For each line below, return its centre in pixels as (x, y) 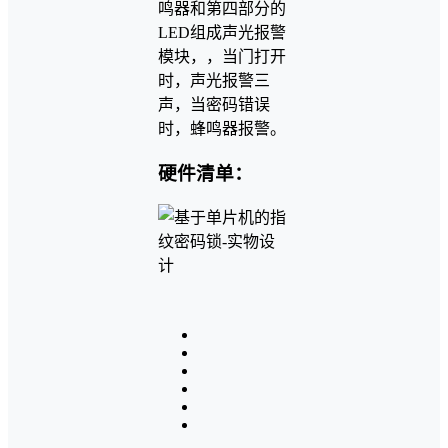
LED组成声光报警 (222, 33)
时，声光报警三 (214, 81)
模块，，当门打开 (222, 57)
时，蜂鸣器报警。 (222, 129)
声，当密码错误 (214, 105)
